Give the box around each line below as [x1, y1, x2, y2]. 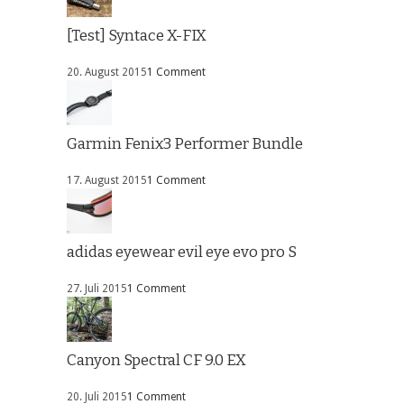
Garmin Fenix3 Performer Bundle [67, 134, 303, 154]
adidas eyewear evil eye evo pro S [67, 243, 297, 262]
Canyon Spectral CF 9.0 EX [67, 351, 246, 371]
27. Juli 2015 [67, 282, 127, 296]
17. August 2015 [67, 174, 147, 188]
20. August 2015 [67, 66, 147, 79]
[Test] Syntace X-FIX [67, 26, 207, 46]
